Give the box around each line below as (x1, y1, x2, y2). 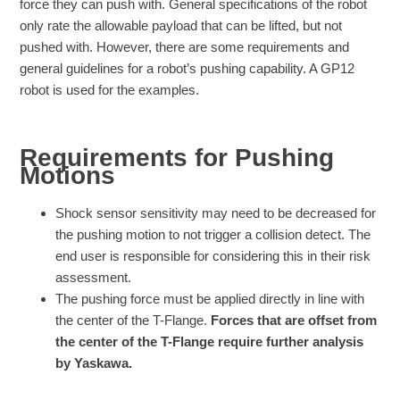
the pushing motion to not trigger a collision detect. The (55, 226, 371, 242)
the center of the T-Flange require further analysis (55, 333, 364, 349)
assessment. (55, 269, 132, 285)
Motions (20, 161, 116, 189)
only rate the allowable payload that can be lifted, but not (20, 17, 343, 33)
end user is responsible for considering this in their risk (55, 247, 371, 263)
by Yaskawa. (55, 354, 133, 371)
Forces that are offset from (211, 312, 378, 328)
